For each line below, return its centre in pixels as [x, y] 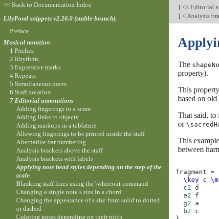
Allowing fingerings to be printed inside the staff [81, 134]
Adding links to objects [47, 117]
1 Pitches [22, 51]
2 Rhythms [24, 59]
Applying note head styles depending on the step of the [89, 167]
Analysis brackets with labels [55, 159]
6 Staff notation [30, 92]
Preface [19, 31]
